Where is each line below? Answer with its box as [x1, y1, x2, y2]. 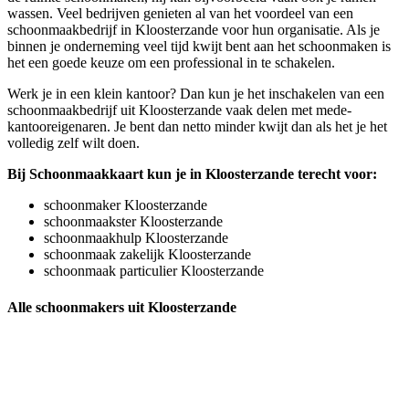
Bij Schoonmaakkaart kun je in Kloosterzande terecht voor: [7, 166, 377, 183]
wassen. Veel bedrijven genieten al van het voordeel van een [7, 5, 353, 22]
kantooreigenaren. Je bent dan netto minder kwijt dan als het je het [7, 119, 387, 135]
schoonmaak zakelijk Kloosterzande [44, 246, 251, 263]
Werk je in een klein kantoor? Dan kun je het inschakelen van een [7, 86, 384, 102]
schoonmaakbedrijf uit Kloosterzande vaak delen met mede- [7, 102, 351, 119]
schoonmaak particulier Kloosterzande [44, 263, 264, 279]
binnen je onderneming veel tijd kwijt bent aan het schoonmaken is [7, 38, 391, 55]
